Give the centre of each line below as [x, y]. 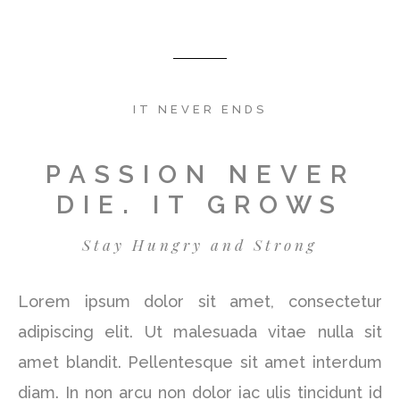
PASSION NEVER [200, 175]
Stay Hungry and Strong [200, 245]
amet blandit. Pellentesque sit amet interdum [200, 362]
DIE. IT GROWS [200, 205]
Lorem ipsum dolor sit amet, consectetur [200, 302]
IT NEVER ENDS [200, 110]
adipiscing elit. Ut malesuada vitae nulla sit [200, 332]
